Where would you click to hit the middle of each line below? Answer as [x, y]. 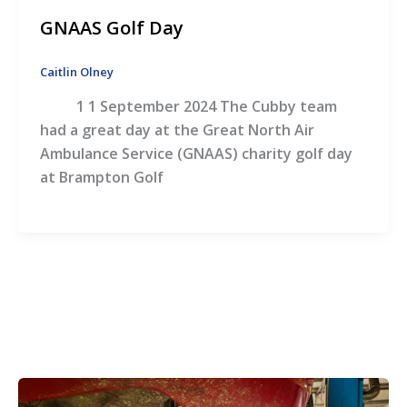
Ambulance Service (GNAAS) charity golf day [196, 154]
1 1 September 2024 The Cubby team [188, 107]
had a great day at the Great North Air [177, 130]
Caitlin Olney [76, 72]
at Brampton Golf [101, 178]
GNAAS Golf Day [111, 28]
